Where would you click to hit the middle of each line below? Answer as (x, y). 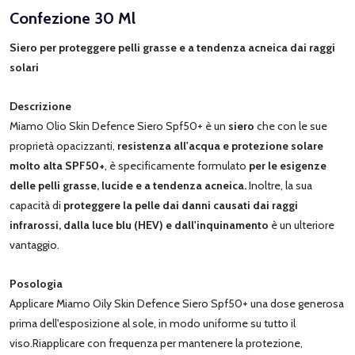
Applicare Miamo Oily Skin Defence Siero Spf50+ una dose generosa (177, 303)
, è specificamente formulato (176, 165)
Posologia (36, 283)
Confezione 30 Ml (73, 18)
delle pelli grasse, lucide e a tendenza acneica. (128, 185)
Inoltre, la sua (279, 185)
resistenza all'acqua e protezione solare (219, 145)
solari (24, 67)
